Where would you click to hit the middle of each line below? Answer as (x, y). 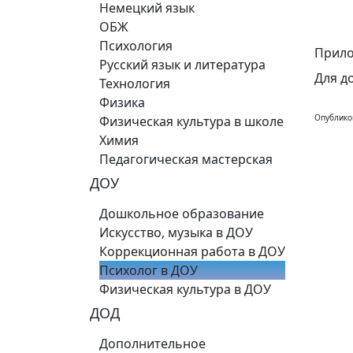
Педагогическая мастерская (186, 159)
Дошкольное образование (182, 214)
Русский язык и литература (182, 65)
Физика (122, 102)
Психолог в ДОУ (149, 270)
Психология (136, 46)
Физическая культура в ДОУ (185, 289)
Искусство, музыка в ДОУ (176, 232)
